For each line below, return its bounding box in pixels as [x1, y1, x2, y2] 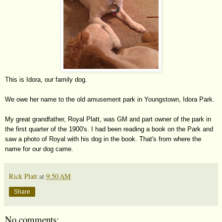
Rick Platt [9, 171, 37, 181]
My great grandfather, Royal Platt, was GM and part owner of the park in [5, 115, 211, 123]
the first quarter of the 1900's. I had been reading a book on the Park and [5, 125, 213, 133]
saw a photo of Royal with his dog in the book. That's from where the [5, 135, 201, 143]
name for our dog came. [5, 145, 73, 153]
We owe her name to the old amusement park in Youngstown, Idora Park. [5, 95, 215, 103]
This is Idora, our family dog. [5, 75, 87, 83]
